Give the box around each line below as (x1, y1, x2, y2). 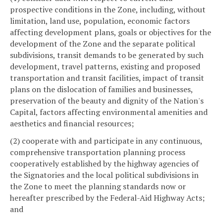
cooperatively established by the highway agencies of (10, 158, 199, 169)
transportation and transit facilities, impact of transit (10, 72, 204, 83)
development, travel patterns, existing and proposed (10, 60, 200, 72)
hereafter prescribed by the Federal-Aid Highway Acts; (10, 192, 205, 204)
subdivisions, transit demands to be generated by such (10, 49, 204, 60)
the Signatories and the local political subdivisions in (10, 169, 199, 181)
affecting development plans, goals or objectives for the (10, 26, 211, 38)
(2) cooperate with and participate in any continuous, (10, 135, 202, 147)
